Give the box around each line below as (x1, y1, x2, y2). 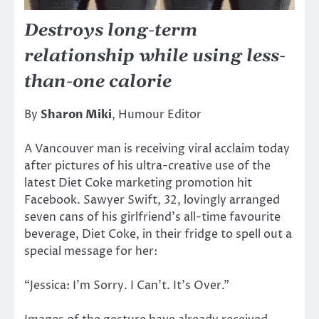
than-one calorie (24, 71, 172, 93)
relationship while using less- (24, 46, 286, 68)
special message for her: (24, 244, 157, 260)
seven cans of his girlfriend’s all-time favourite (24, 209, 281, 226)
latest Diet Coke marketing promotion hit (24, 175, 252, 192)
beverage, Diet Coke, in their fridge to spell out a (24, 226, 292, 243)
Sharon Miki (41, 107, 112, 123)
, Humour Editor (112, 107, 202, 123)
